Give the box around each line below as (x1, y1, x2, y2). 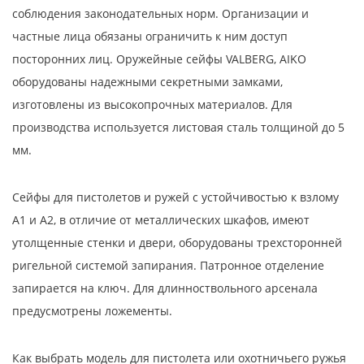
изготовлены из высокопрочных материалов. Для (12, 96, 292, 112)
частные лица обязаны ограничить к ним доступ (12, 28, 288, 44)
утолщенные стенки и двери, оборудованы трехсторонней (12, 234, 342, 250)
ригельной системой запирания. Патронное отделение (12, 257, 324, 273)
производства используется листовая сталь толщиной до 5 (12, 119, 344, 135)
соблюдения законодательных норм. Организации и (12, 5, 309, 21)
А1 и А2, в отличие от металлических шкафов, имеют (12, 211, 310, 227)
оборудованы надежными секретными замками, (12, 73, 283, 89)
